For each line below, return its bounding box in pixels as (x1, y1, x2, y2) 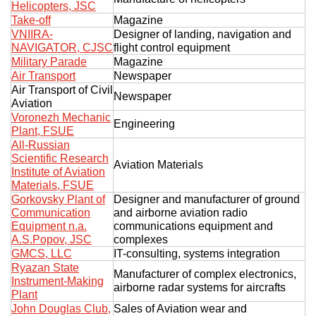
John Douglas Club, (11, 302, 111, 315)
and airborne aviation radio (114, 206, 248, 219)
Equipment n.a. (11, 219, 87, 232)
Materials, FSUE (11, 178, 94, 191)
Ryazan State (11, 261, 79, 274)
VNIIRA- (11, 28, 53, 40)
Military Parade (11, 55, 87, 68)
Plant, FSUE (11, 124, 74, 137)
